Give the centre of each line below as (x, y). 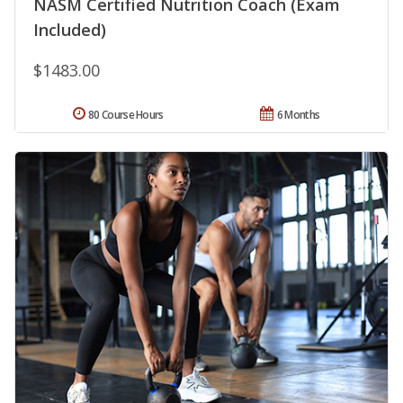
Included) (70, 29)
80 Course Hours (126, 114)
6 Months (298, 114)
